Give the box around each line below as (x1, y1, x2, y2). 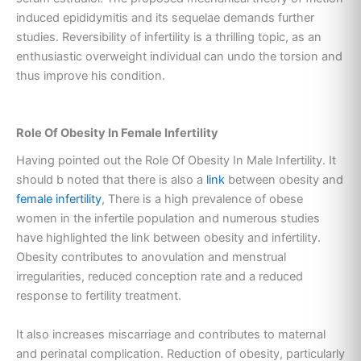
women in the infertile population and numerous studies (16, 211, 320, 226)
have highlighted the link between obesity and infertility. (16, 230, 321, 246)
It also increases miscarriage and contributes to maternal (16, 326, 326, 342)
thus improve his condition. (16, 68, 165, 83)
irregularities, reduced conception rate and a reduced (16, 269, 303, 284)
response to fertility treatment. (16, 288, 181, 304)
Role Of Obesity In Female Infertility (16, 126, 218, 141)
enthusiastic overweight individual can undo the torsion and (16, 48, 342, 64)
